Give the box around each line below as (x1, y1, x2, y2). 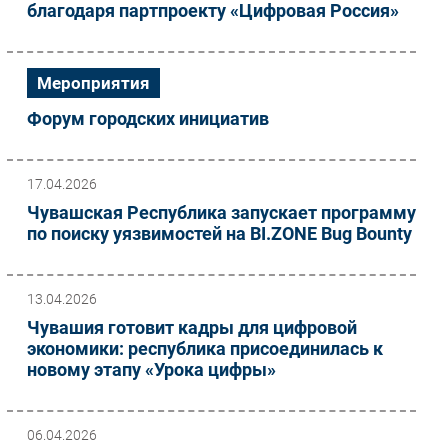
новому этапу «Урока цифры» (27, 359, 276, 380)
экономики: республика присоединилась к (27, 338, 383, 359)
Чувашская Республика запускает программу (27, 202, 416, 223)
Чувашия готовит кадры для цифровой (27, 317, 357, 338)
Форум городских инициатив (27, 108, 269, 129)
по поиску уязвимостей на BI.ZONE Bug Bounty (27, 223, 412, 244)
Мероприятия (37, 73, 150, 93)
